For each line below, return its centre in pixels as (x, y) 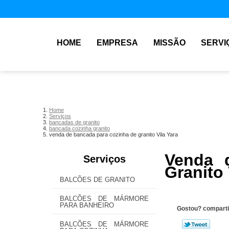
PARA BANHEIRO (87, 205)
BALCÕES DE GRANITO (97, 180)
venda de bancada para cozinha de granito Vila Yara (113, 134)
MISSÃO (169, 43)
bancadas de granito (74, 122)
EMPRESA (117, 43)
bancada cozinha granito (79, 128)
